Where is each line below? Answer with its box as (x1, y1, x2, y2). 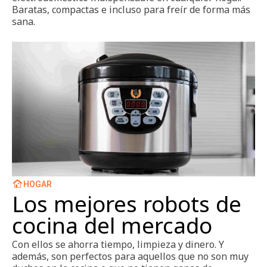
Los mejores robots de (12, 188, 241, 219)
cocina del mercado (12, 210, 212, 240)
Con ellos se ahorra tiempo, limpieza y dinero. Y (12, 237, 224, 251)
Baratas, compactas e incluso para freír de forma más (12, 2, 250, 16)
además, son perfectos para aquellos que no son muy (12, 249, 249, 263)
